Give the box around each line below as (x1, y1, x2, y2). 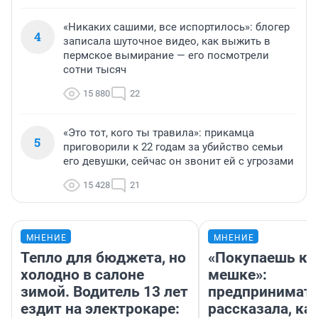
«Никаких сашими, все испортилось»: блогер (63, 20, 290, 33)
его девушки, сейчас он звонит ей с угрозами (63, 154, 294, 168)
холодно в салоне (21, 265, 144, 283)
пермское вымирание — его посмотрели (63, 48, 269, 62)
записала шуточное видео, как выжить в (63, 34, 270, 48)
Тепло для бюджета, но (21, 248, 186, 266)
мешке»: (208, 265, 267, 283)
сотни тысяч (63, 62, 126, 76)
